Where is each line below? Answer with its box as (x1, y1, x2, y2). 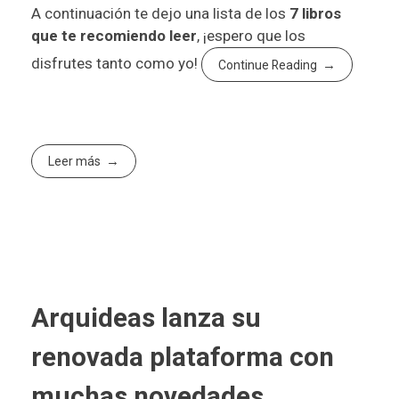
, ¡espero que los (197, 27, 305, 45)
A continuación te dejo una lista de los (31, 4, 286, 23)
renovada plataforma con (31, 341, 334, 373)
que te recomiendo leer (31, 27, 197, 45)
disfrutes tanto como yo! (31, 54, 201, 73)
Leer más (48, 154, 102, 169)
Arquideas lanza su (31, 302, 261, 334)
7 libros (286, 4, 341, 23)
